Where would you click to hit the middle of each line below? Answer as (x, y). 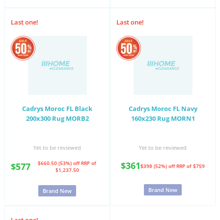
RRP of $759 (191, 166)
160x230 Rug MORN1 (163, 118)
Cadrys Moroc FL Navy (163, 109)
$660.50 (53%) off (59, 163)
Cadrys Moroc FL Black (57, 109)
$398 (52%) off (158, 166)
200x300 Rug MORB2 (57, 118)
